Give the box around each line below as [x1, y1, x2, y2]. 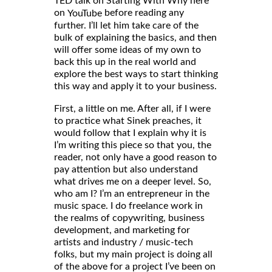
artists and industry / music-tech [54, 237, 193, 247]
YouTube [67, 8, 102, 18]
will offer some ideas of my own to [54, 44, 201, 55]
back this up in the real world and [54, 56, 196, 67]
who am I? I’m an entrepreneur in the [54, 188, 209, 199]
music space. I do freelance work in [54, 200, 203, 211]
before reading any [102, 7, 184, 18]
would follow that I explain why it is [54, 127, 206, 138]
